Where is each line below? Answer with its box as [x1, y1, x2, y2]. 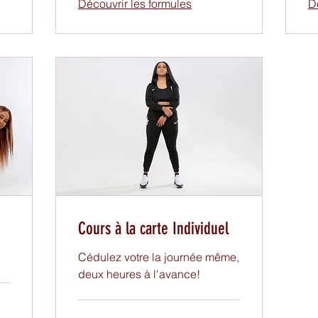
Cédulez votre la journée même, [78, 249, 239, 264]
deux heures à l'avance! [78, 266, 200, 281]
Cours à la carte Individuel [78, 218, 229, 238]
